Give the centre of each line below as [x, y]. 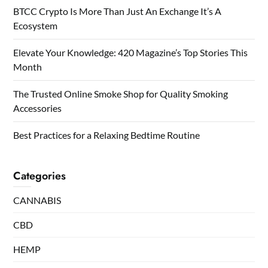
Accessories [38, 108]
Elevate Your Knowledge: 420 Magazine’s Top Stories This [131, 52]
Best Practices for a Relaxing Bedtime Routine [107, 135]
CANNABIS [37, 200]
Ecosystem [36, 25]
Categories [40, 176]
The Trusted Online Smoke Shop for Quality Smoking [121, 93]
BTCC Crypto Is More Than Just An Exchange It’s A [118, 11]
